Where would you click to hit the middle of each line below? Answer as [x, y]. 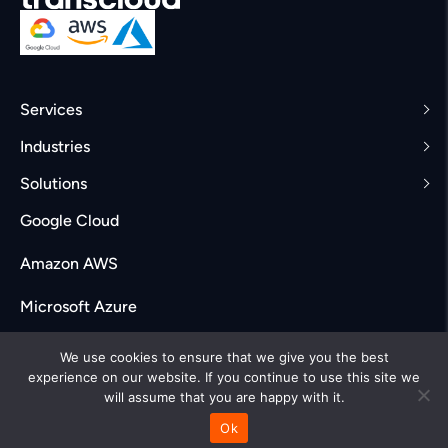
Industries [55, 146]
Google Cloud [69, 220]
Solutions [53, 183]
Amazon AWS [69, 263]
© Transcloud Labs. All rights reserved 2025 [224, 429]
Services [51, 109]
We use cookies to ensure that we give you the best [224, 357]
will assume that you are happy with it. [224, 397]
